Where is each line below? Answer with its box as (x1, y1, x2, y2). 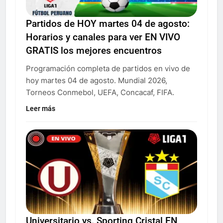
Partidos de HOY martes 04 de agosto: (26, 17, 190, 29)
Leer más (26, 104, 55, 112)
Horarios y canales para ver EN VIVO (26, 31, 180, 43)
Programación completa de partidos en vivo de (26, 63, 190, 73)
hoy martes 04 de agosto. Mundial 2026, (26, 75, 167, 85)
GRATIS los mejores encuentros (26, 44, 162, 56)
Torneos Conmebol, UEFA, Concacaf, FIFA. (26, 87, 174, 97)
